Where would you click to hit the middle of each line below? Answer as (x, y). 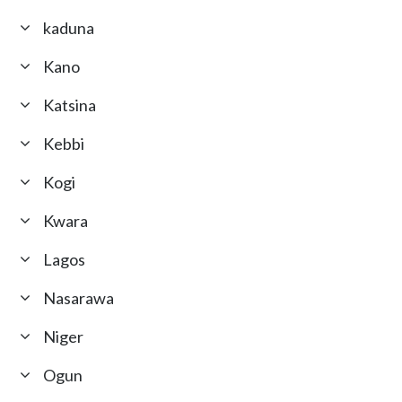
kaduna (69, 28)
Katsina (70, 105)
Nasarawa (79, 298)
